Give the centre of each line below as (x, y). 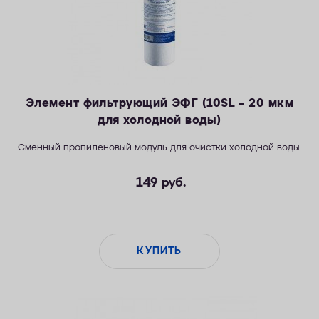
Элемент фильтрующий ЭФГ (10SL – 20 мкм (159, 104)
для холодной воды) (159, 121)
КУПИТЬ (159, 251)
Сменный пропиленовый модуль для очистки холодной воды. (159, 148)
